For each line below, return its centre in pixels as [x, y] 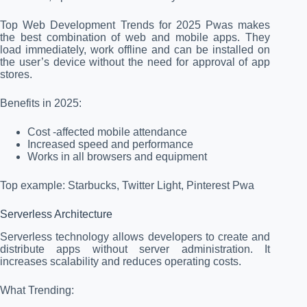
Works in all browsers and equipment [117, 157]
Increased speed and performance [110, 145]
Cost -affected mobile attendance [107, 132]
